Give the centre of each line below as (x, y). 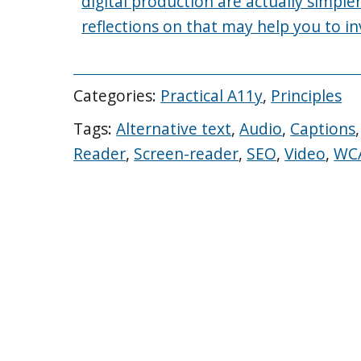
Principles (307, 95)
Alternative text (174, 128)
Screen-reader (187, 153)
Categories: (117, 95)
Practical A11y (212, 95)
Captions (323, 128)
